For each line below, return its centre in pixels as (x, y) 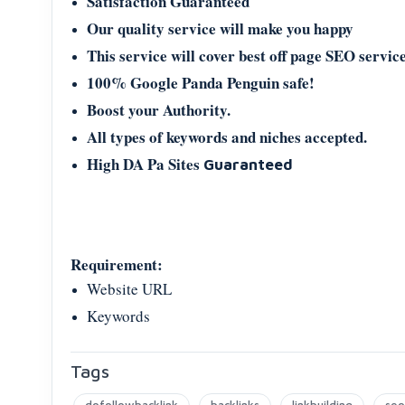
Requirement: (117, 264)
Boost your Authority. (159, 110)
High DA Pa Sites (145, 164)
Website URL (129, 289)
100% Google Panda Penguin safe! (201, 83)
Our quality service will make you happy (220, 28)
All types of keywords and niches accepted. (227, 137)
